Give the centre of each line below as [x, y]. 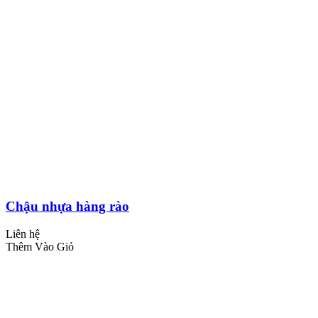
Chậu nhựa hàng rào [67, 207]
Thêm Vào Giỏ [40, 247]
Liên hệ [23, 234]
